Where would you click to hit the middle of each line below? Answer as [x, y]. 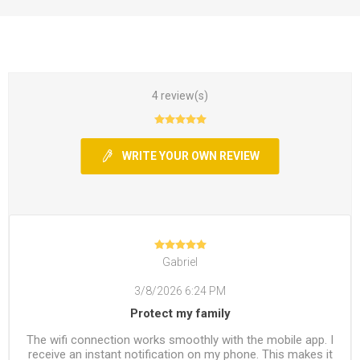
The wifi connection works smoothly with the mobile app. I [180, 340]
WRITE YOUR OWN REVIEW [190, 156]
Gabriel [180, 262]
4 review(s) [180, 96]
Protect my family [180, 314]
